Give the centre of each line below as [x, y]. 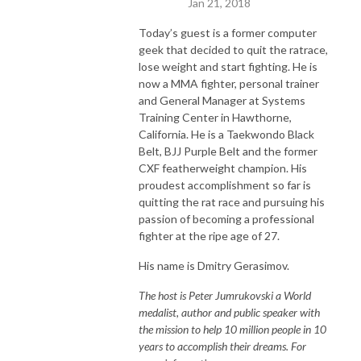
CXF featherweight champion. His [223, 168]
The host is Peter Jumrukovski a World [225, 295]
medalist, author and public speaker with [229, 312]
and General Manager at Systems [222, 100]
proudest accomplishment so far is [225, 185]
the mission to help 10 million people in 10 [232, 329]
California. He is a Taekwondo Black [226, 134]
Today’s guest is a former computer [228, 32]
